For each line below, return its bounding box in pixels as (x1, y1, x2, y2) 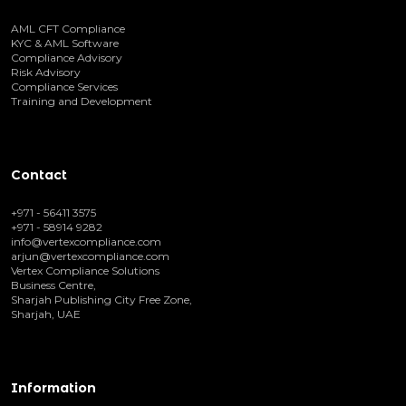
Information (11, 379, 96, 396)
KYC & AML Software (11, 35, 119, 50)
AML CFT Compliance (11, 21, 125, 35)
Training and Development (11, 93, 152, 108)
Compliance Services (11, 79, 118, 93)
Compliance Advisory (11, 50, 122, 64)
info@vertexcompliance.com (11, 234, 161, 248)
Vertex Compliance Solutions (11, 263, 159, 277)
